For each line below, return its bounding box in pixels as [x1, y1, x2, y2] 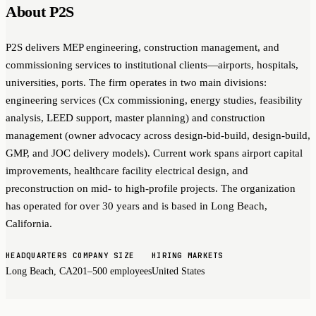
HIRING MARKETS [152, 250, 224, 260]
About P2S [6, 3, 75, 20]
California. [6, 217, 52, 229]
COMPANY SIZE [73, 250, 135, 260]
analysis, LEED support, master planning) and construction [6, 111, 265, 123]
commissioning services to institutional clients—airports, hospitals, [6, 59, 298, 71]
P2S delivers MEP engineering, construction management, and [6, 41, 279, 53]
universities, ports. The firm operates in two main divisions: [6, 76, 267, 88]
